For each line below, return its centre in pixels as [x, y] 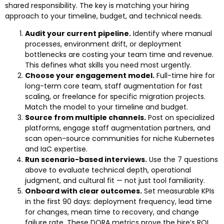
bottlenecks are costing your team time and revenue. [119, 55]
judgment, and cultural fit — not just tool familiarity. [115, 181]
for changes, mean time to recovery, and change [112, 212]
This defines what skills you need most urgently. [108, 65]
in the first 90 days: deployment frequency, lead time [118, 202]
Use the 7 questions [182, 160]
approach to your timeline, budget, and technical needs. [104, 16]
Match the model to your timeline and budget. [106, 107]
